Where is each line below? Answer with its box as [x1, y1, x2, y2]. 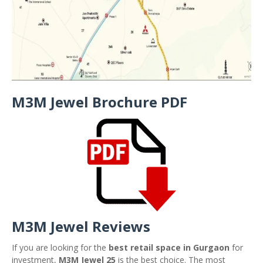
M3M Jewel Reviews [12, 217, 150, 236]
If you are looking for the [12, 242, 109, 253]
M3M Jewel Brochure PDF [12, 92, 187, 112]
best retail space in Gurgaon [109, 242, 230, 253]
